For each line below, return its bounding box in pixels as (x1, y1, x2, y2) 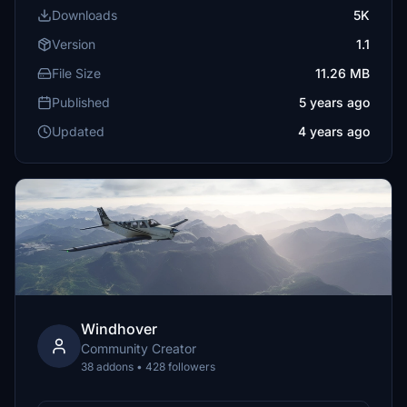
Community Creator (81, 341, 196, 356)
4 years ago (298, 124, 370, 139)
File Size (52, 65, 101, 81)
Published (52, 94, 110, 110)
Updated (52, 124, 104, 139)
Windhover (81, 320, 157, 338)
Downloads (52, 7, 117, 23)
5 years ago (299, 94, 370, 110)
